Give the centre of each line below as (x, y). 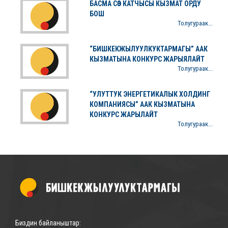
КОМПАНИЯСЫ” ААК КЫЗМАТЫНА (142, 104)
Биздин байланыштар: (48, 223)
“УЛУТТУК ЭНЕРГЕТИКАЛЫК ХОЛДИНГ (150, 94)
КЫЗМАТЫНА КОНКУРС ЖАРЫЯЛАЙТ (147, 59)
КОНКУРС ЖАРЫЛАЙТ (123, 115)
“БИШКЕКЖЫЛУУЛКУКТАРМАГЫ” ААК (148, 49)
